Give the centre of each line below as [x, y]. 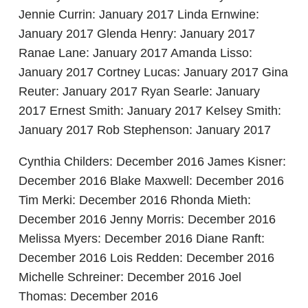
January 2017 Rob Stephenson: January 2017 [145, 130]
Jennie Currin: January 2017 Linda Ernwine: [139, 14]
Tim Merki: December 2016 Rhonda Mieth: [135, 200]
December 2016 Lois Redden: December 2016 [146, 258]
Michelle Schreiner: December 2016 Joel [130, 277]
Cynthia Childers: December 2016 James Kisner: [152, 162]
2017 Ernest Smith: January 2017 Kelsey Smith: [150, 111]
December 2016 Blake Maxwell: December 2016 [151, 181]
